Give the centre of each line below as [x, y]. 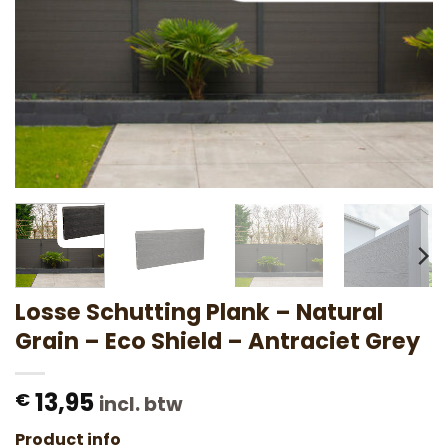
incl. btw [141, 404]
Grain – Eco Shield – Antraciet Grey [217, 340]
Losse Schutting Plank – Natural [199, 311]
